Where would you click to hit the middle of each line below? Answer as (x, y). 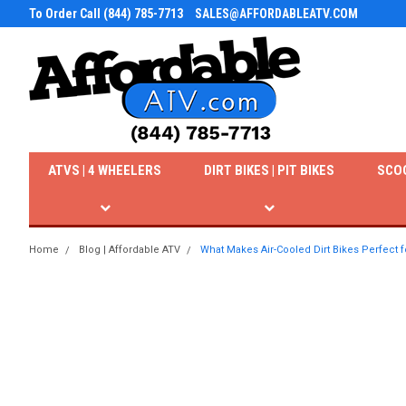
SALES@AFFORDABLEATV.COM (276, 14)
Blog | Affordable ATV (130, 250)
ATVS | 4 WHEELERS (105, 170)
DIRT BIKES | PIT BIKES (270, 170)
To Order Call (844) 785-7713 (106, 14)
